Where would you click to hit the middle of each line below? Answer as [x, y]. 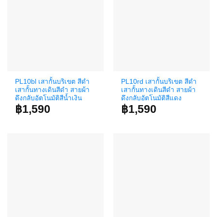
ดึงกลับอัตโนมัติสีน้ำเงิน [49, 98]
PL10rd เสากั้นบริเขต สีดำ [159, 81]
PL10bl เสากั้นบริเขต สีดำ [53, 81]
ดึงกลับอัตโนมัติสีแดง [152, 98]
